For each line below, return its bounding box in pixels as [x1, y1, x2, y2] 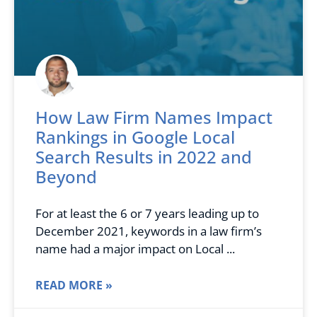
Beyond [35, 165, 97, 189]
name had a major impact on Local [35, 241, 224, 258]
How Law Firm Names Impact [35, 105, 272, 129]
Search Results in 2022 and [35, 145, 252, 169]
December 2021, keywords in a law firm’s [35, 223, 262, 240]
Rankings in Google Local [35, 125, 235, 149]
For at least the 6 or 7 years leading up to [35, 205, 259, 222]
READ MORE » [35, 277, 113, 294]
